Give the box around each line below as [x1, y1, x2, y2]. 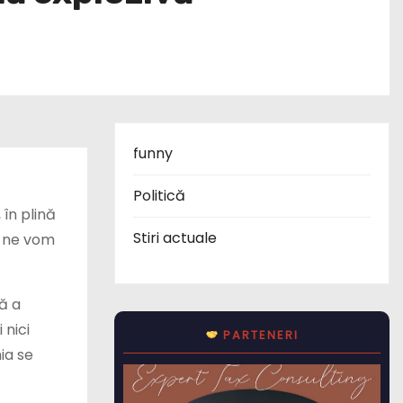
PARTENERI [218, 327, 299, 344]
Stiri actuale [133, 228, 217, 248]
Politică [133, 185, 185, 206]
